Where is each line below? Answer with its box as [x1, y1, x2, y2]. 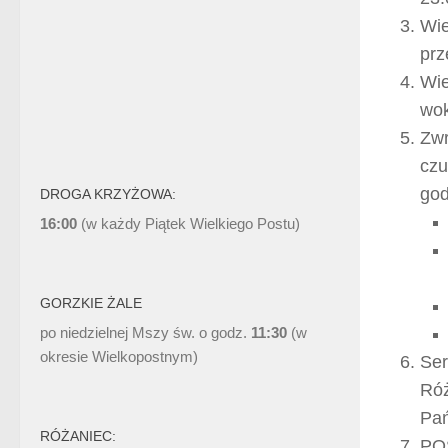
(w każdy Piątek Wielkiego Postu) [77, 215, 300, 233]
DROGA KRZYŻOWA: [40, 186, 176, 203]
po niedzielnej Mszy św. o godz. [40, 324, 251, 342]
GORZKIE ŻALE [40, 295, 142, 312]
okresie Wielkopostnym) [40, 348, 198, 366]
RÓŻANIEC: [40, 428, 116, 445]
